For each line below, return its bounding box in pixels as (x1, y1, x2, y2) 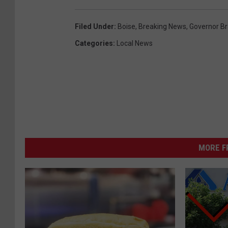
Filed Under (75, 22, 114, 31)
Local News (117, 39, 153, 47)
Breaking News (138, 22, 186, 31)
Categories (75, 39, 113, 47)
